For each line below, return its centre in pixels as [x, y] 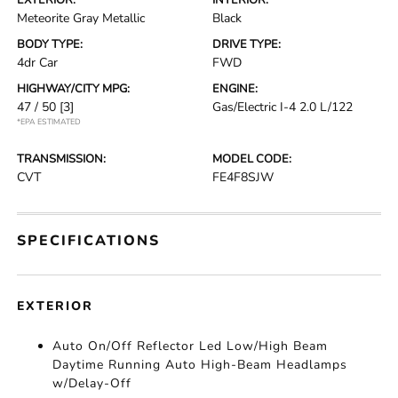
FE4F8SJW [243, 177]
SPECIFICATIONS [89, 241]
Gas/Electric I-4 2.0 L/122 [283, 107]
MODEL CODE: [252, 159]
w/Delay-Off [92, 383]
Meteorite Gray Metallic [81, 18]
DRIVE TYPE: [247, 44]
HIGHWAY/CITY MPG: [74, 89]
